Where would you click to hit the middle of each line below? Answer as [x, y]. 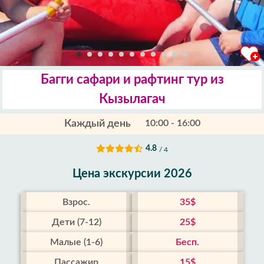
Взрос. [77, 202]
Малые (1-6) [77, 242]
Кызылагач [132, 99]
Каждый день [97, 124]
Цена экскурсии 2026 [132, 174]
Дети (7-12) [76, 222]
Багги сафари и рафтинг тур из [132, 80]
